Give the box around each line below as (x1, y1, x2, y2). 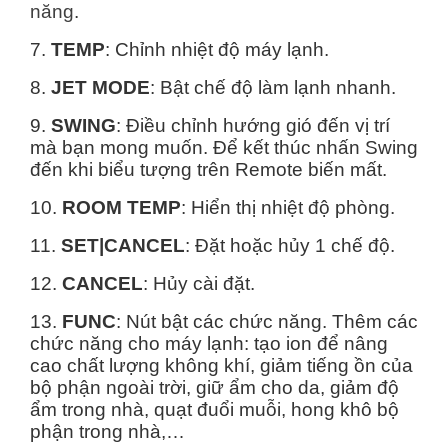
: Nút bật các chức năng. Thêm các (116, 311, 418, 333)
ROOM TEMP (57, 197, 181, 219)
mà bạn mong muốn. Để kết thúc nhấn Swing (30, 137, 418, 159)
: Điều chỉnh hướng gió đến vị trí (116, 115, 390, 137)
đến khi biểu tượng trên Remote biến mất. (30, 159, 387, 181)
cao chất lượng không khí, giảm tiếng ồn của (30, 355, 413, 377)
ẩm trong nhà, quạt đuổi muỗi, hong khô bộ (30, 399, 399, 421)
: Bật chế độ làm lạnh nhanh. (150, 77, 396, 99)
